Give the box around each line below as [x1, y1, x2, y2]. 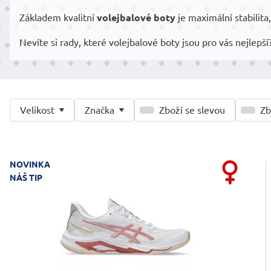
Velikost [20, 104, 54, 116]
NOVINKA [10, 159, 50, 169]
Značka [85, 104, 114, 116]
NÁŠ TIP [10, 172, 42, 183]
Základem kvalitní [19, 11, 97, 23]
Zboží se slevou [159, 104, 225, 116]
